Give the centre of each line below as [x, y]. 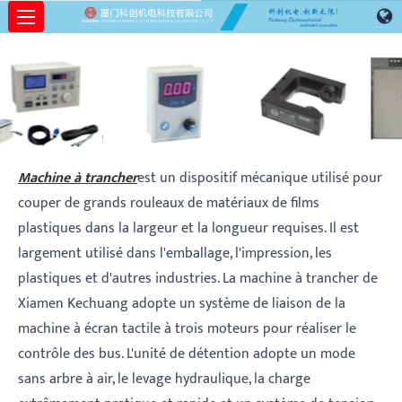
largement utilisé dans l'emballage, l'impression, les [175, 254]
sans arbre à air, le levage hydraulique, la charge [164, 380]
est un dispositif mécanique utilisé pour [260, 179]
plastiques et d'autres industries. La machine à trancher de [198, 279]
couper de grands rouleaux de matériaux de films [169, 204]
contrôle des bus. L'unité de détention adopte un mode [187, 354]
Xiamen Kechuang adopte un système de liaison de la [182, 304]
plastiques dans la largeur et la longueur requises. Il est [188, 229]
